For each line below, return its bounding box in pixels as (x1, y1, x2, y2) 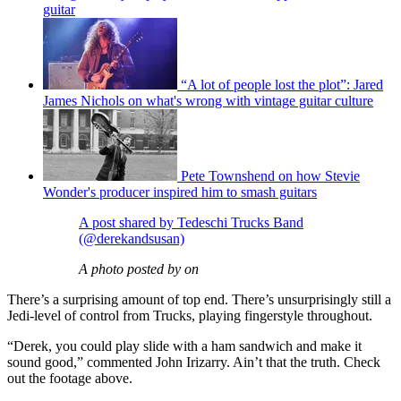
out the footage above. (7, 371, 132, 387)
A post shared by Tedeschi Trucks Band (79, 215, 303, 231)
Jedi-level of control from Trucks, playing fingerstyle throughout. (7, 308, 376, 324)
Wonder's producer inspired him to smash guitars (43, 184, 317, 200)
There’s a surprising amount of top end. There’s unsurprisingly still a (7, 292, 391, 308)
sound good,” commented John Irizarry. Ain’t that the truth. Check (7, 354, 380, 371)
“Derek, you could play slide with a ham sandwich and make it (7, 338, 362, 354)
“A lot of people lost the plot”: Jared (181, 77, 383, 93)
